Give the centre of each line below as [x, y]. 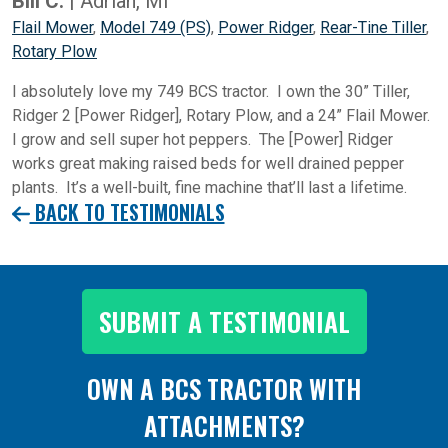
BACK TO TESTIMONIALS [127, 212]
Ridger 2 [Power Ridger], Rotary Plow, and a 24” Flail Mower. [223, 116]
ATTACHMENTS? [224, 426]
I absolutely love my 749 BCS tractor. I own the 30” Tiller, [211, 92]
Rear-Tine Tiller [373, 28]
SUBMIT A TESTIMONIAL [224, 322]
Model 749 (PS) [155, 28]
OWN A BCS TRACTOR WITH [224, 389]
